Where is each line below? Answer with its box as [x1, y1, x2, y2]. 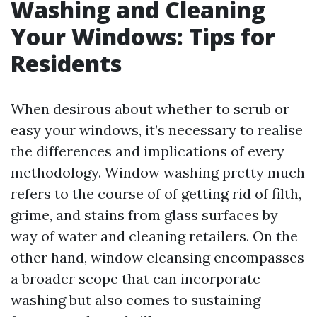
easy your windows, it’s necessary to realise [11, 121, 303, 139]
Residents [11, 48, 122, 79]
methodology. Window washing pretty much [11, 163, 305, 181]
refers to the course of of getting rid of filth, [11, 185, 301, 202]
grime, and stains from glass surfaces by [11, 206, 278, 224]
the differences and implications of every [11, 142, 284, 160]
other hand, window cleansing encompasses [11, 248, 304, 266]
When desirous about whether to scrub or [11, 100, 289, 117]
